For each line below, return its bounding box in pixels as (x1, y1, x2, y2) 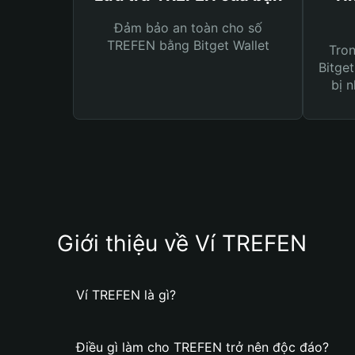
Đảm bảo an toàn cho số (113, 20, 262, 36)
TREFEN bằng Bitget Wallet (106, 37, 269, 53)
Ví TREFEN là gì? (76, 287, 176, 303)
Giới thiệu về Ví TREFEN (57, 230, 307, 257)
